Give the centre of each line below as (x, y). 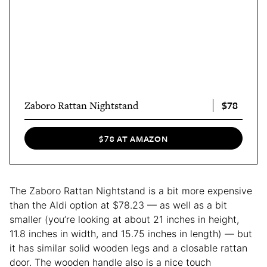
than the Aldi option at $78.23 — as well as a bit (118, 205)
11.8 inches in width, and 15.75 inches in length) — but (131, 234)
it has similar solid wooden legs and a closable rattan (128, 248)
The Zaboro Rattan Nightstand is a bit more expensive (131, 191)
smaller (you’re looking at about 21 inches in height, (124, 220)
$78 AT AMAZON (133, 138)
